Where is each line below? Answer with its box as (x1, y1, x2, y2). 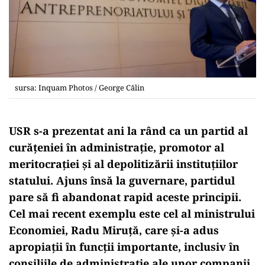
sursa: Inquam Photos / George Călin (15, 82, 144, 93)
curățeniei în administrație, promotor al (9, 140, 224, 154)
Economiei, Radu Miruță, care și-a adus (9, 222, 219, 237)
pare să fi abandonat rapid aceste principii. (9, 189, 241, 204)
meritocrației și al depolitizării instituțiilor (9, 156, 238, 171)
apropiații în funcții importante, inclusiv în (9, 239, 240, 254)
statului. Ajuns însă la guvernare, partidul (9, 173, 235, 188)
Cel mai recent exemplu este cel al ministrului (9, 206, 255, 221)
